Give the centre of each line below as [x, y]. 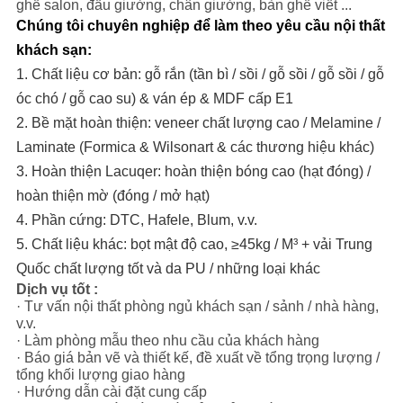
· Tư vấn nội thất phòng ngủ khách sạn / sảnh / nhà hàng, [197, 307]
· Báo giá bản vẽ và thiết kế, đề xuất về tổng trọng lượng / [197, 358]
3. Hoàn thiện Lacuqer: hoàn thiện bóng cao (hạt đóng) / [193, 172]
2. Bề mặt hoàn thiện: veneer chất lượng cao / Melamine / [198, 123]
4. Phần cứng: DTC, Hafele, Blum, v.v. [136, 220]
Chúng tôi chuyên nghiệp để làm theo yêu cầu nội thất [200, 26]
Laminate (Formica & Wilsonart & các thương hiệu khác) [195, 148]
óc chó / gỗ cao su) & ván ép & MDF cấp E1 [154, 99]
